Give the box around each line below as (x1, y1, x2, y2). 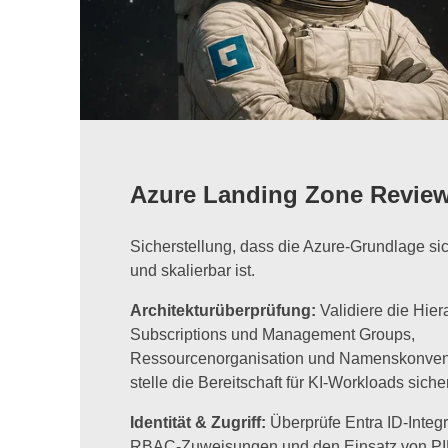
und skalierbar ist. (130, 262, 255, 280)
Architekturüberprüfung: (130, 302, 320, 320)
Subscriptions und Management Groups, (130, 326, 415, 344)
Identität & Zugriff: (130, 414, 270, 432)
